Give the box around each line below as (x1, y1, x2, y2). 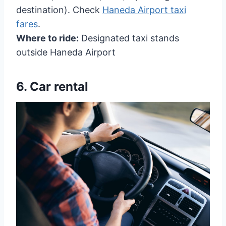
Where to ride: (16, 33, 79, 44)
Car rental (30, 79, 88, 94)
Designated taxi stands (79, 33, 179, 44)
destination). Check (16, 5, 102, 16)
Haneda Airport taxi (102, 5, 186, 16)
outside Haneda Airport (16, 47, 116, 58)
